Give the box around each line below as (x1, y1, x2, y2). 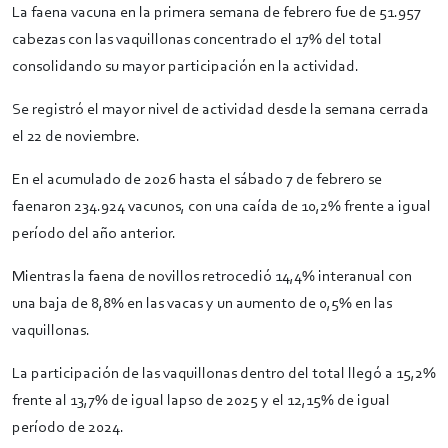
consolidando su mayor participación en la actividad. (12, 59, 359, 75)
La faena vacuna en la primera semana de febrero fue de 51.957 (12, 5, 421, 21)
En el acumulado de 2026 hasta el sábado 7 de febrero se (12, 172, 382, 188)
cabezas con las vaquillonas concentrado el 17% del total (12, 32, 382, 48)
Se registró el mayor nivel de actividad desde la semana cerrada (12, 102, 429, 118)
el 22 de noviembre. (12, 129, 140, 145)
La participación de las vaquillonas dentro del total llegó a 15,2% (12, 366, 436, 382)
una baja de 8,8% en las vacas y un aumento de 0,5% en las (12, 296, 392, 312)
